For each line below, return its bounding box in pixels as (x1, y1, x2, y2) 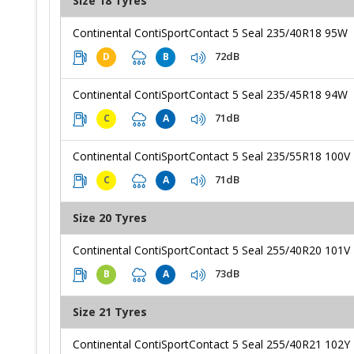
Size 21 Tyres (73, 303, 147, 319)
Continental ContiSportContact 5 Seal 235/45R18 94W (73, 86, 348, 102)
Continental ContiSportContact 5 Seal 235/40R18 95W (73, 24, 348, 40)
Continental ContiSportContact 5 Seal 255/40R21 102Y (73, 336, 350, 352)
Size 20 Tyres (73, 209, 147, 225)
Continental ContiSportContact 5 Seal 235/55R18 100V (73, 148, 350, 164)
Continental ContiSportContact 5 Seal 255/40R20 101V (73, 242, 350, 258)
